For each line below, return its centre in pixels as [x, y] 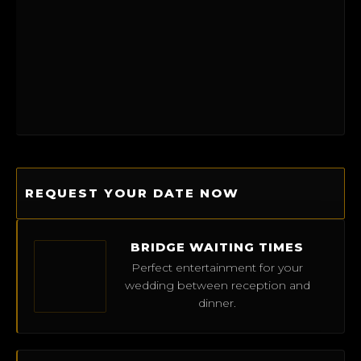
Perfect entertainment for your [217, 268]
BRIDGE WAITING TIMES [217, 247]
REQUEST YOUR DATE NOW [132, 193]
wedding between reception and [217, 286]
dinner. [217, 303]
